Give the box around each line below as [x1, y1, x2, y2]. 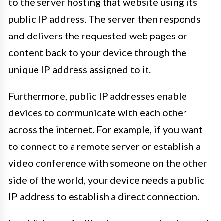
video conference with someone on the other [8, 157, 207, 169]
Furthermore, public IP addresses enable [8, 90, 187, 102]
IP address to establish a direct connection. [8, 190, 199, 202]
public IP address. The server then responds [8, 13, 201, 25]
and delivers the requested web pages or [8, 30, 187, 41]
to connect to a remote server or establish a [8, 140, 201, 152]
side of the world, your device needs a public [8, 174, 205, 185]
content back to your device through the [8, 46, 186, 58]
